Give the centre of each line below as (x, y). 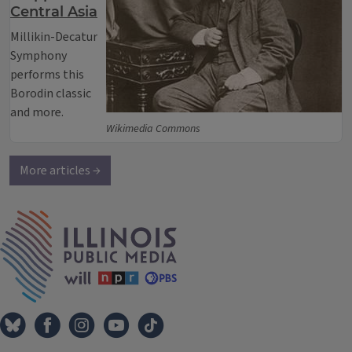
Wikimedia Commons (153, 129)
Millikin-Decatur (54, 37)
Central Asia (54, 12)
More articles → (60, 170)
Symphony (38, 56)
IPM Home (204, 218)
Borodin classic (51, 93)
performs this (47, 75)
